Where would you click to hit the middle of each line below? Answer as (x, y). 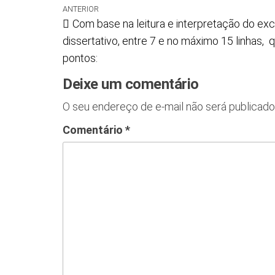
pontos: (80, 58)
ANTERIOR (81, 9)
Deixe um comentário (131, 84)
